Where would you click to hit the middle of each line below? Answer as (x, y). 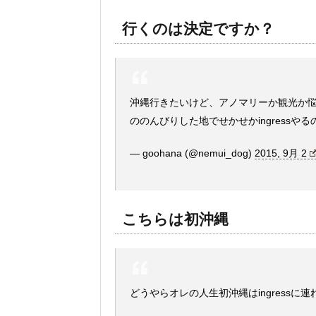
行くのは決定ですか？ (198, 29)
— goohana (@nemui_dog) (192, 153)
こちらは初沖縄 (175, 219)
